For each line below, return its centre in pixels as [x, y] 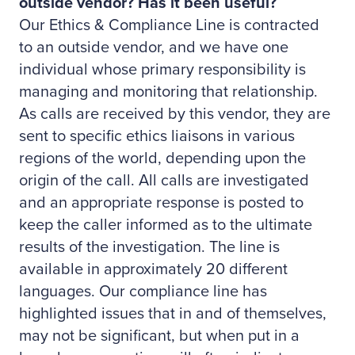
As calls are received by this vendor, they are [175, 114]
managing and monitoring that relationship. [168, 92]
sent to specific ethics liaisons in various [157, 136]
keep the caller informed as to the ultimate [166, 225]
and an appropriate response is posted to [161, 203]
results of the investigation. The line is [149, 247]
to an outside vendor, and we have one [154, 48]
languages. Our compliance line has [143, 292]
